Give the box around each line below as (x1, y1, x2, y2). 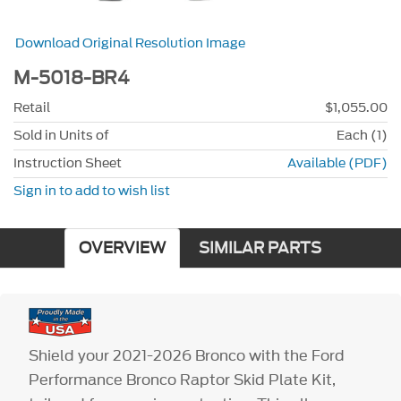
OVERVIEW (78, 236, 166, 260)
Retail (13, 98, 50, 117)
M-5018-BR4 (13, 65, 130, 92)
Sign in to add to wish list (13, 181, 170, 200)
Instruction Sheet (13, 153, 122, 173)
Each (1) (337, 125, 388, 145)
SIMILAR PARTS (198, 236, 321, 260)
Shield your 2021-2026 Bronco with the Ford (29, 344, 346, 366)
